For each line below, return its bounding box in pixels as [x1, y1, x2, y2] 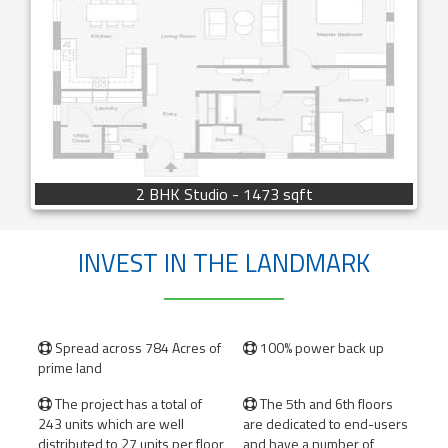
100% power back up [257, 337, 384, 358]
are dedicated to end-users [243, 413, 408, 434]
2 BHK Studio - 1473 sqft [135, 181, 313, 206]
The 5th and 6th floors [257, 393, 393, 414]
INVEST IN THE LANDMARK [78, 244, 370, 283]
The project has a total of [52, 393, 202, 414]
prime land [38, 357, 102, 378]
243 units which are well [38, 413, 184, 434]
